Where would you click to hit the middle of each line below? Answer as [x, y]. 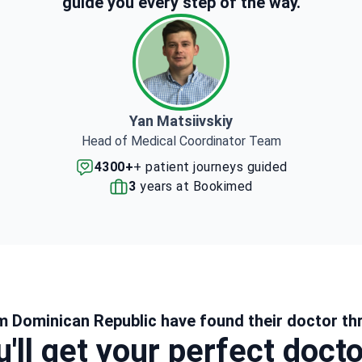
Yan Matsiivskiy [181, 121]
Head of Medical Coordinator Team [181, 141]
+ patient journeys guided [210, 167]
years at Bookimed [194, 186]
